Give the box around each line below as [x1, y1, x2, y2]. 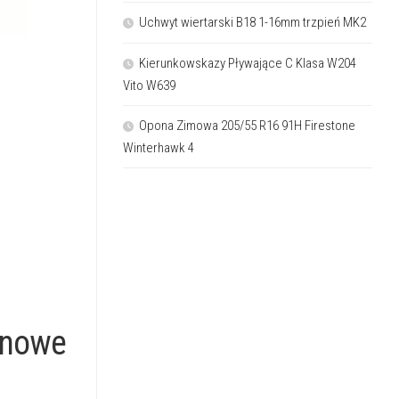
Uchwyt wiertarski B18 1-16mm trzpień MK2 [139, 13, 366, 30]
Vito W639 [123, 77, 175, 94]
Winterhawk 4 [123, 139, 194, 156]
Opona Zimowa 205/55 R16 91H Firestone [139, 117, 355, 134]
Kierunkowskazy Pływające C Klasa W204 [139, 54, 356, 71]
